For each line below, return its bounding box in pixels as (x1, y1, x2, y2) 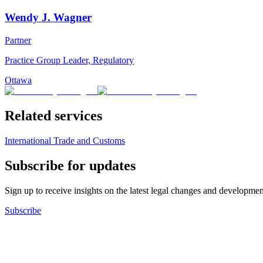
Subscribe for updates (5, 157, 136, 173)
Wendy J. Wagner (5, 11, 92, 24)
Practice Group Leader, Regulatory (5, 55, 134, 66)
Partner (5, 35, 31, 46)
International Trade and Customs (5, 135, 125, 146)
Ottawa (5, 75, 32, 86)
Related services (5, 108, 102, 124)
